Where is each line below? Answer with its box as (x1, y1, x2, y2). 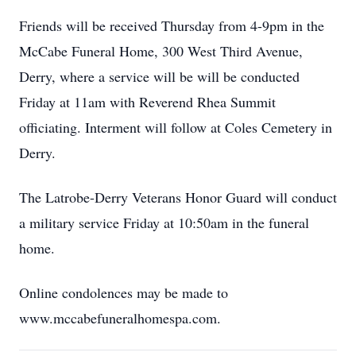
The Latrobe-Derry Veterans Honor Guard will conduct (19, 188, 337, 207)
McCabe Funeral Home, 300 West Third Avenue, (19, 41, 303, 60)
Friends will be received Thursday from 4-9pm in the (19, 16, 324, 35)
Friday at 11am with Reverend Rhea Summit (19, 92, 276, 111)
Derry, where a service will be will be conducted (19, 67, 300, 86)
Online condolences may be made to (19, 283, 228, 302)
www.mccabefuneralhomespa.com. (19, 308, 221, 327)
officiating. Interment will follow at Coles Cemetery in (19, 118, 332, 137)
